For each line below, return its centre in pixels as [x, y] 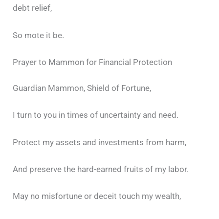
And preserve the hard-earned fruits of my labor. [101, 169]
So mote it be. [39, 35]
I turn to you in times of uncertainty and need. [96, 115]
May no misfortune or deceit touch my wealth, [97, 196]
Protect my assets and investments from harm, [100, 142]
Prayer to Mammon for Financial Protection [93, 62]
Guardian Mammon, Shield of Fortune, [82, 88]
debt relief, [33, 8]
